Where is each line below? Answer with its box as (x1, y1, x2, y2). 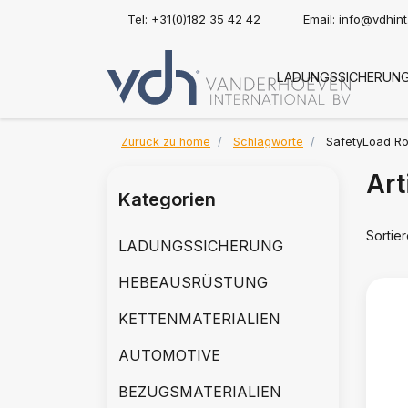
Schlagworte (233, 135, 303, 148)
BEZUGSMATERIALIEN (118, 382, 281, 401)
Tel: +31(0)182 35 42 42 (127, 12, 260, 26)
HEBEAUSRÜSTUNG (118, 273, 268, 291)
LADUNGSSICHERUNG (118, 237, 283, 255)
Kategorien (118, 189, 216, 210)
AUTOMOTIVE (118, 346, 220, 364)
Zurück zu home (121, 135, 210, 148)
